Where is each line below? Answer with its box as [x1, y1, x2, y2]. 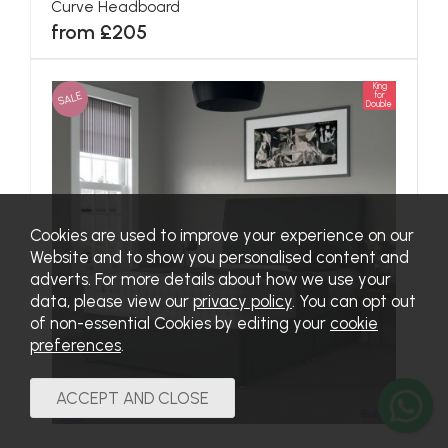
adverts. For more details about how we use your [30, 269, 391, 289]
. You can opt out [292, 291, 416, 311]
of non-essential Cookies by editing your [30, 313, 330, 333]
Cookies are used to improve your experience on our [30, 225, 414, 245]
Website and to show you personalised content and [30, 247, 409, 267]
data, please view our [30, 291, 193, 311]
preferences [30, 335, 121, 355]
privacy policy [193, 291, 292, 311]
